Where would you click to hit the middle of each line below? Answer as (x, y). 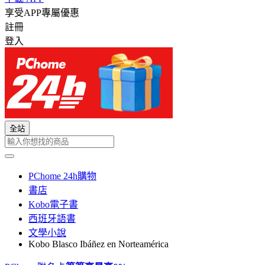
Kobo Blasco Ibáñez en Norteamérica (98, 244)
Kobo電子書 (53, 204)
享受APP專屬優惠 (42, 13)
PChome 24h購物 (62, 176)
